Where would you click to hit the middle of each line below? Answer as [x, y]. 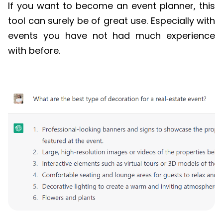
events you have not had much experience [111, 36]
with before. [34, 51]
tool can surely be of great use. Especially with [111, 21]
